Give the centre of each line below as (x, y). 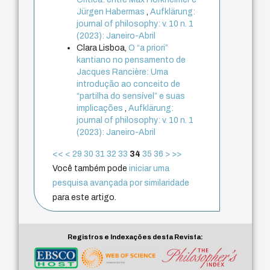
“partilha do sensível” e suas (131, 96)
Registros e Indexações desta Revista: (136, 237)
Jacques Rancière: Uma (123, 72)
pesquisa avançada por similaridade (121, 183)
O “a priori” (149, 48)
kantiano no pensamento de (131, 60)
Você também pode (91, 168)
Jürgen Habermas (112, 11)
